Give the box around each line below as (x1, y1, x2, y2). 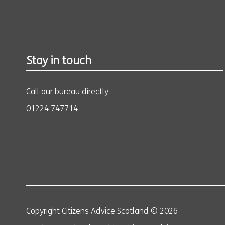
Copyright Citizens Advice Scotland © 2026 (26, 208, 178, 216)
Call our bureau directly (26, 88, 108, 96)
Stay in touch (26, 56, 91, 67)
